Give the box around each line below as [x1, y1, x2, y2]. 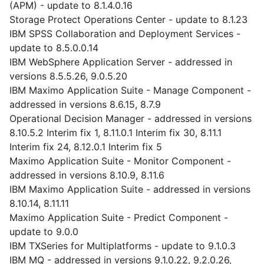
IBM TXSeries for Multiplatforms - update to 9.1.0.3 [9, 240, 236, 252]
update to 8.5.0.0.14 [9, 42, 98, 54]
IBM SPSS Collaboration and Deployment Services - [9, 28, 240, 39]
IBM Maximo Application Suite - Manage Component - [9, 84, 251, 96]
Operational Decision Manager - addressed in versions [9, 113, 252, 124]
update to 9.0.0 [9, 226, 78, 237]
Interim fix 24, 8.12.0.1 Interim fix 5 [9, 141, 162, 153]
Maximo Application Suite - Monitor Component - [9, 155, 231, 167]
